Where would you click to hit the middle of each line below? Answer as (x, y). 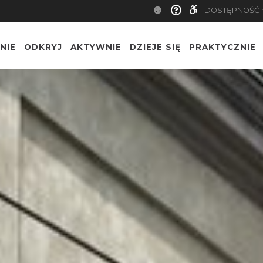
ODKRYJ (43, 47)
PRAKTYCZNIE (222, 47)
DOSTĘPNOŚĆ (232, 10)
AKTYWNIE (96, 47)
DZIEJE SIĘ (155, 47)
